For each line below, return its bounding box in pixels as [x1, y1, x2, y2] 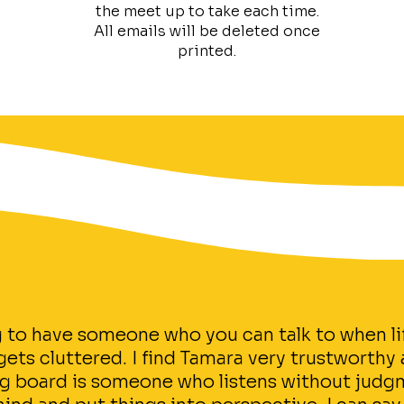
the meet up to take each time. [95, 2, 319, 21]
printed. [178, 41, 237, 60]
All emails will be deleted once [94, 22, 321, 41]
